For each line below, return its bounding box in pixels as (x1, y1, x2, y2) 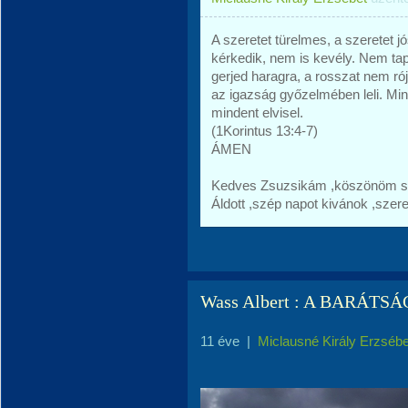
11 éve (200, 333, 240, 349)
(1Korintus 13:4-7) (211, 123, 318, 138)
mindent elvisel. (211, 105, 303, 120)
